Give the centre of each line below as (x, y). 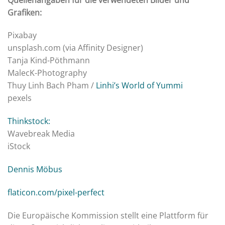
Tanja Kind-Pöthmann (49, 61)
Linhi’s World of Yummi (139, 86)
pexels (20, 98)
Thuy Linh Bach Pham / (52, 86)
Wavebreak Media (41, 134)
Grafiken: (25, 12)
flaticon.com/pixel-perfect (56, 192)
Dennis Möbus (35, 169)
